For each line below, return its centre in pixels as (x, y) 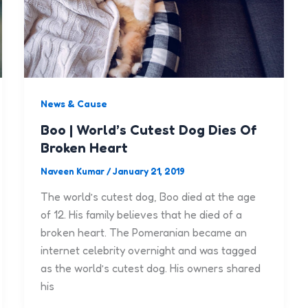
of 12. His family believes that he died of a (141, 215)
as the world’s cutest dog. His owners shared (150, 268)
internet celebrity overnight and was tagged (148, 251)
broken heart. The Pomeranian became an (143, 233)
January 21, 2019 (148, 171)
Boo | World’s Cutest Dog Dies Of (148, 130)
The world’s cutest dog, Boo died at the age (148, 197)
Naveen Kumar (73, 171)
